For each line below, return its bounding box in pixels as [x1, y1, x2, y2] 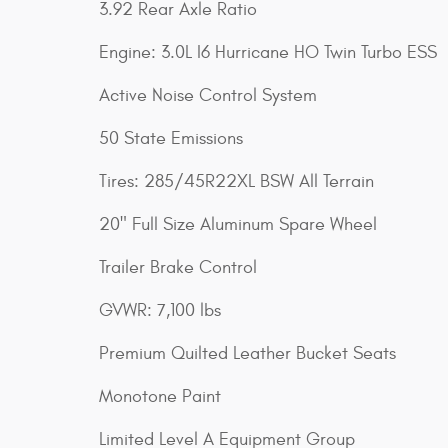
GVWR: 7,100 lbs [99, 300, 221, 322]
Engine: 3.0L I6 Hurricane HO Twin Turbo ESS [99, 42, 437, 64]
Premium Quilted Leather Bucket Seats [99, 343, 396, 365]
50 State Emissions [99, 128, 243, 150]
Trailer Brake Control [99, 257, 257, 279]
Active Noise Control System [99, 85, 317, 107]
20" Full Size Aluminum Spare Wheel [99, 214, 377, 236]
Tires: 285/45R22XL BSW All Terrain [99, 171, 374, 193]
